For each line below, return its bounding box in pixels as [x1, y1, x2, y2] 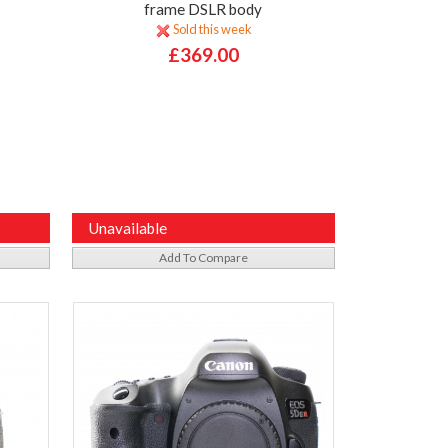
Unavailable [87, 218, 167, 237]
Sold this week [170, 21, 252, 38]
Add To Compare [158, 249, 248, 265]
